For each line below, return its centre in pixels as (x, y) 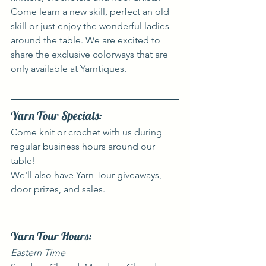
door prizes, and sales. (58, 189)
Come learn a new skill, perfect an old (91, 11)
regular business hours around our (84, 146)
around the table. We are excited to (87, 40)
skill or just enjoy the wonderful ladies (91, 26)
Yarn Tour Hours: (51, 236)
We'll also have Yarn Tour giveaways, (87, 175)
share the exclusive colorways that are (91, 54)
